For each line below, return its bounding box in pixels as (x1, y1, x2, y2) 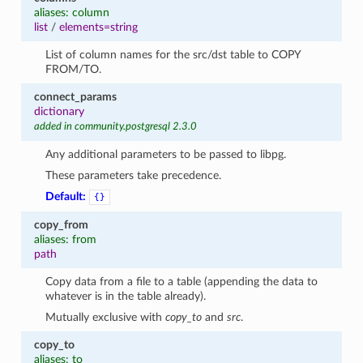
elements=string (58, 20, 138, 33)
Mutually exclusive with (45, 310, 166, 323)
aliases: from (33, 233, 96, 246)
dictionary (33, 105, 84, 117)
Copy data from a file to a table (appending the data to (45, 275, 318, 288)
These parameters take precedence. (45, 169, 222, 181)
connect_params (33, 90, 117, 103)
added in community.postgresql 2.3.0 (33, 121, 197, 132)
